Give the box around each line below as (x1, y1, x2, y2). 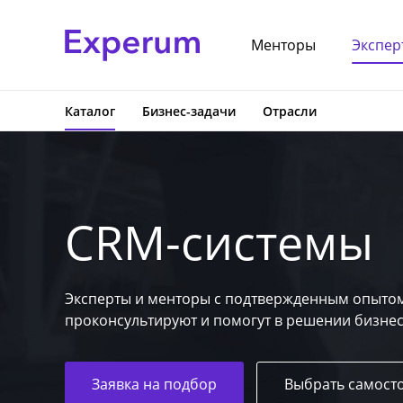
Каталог (65, 103, 115, 120)
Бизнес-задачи (142, 103, 236, 120)
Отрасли (263, 103, 317, 120)
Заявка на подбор (92, 374, 217, 394)
